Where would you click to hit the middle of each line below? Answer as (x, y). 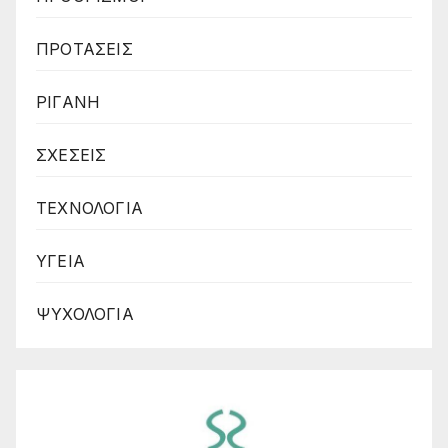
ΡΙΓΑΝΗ (68, 102)
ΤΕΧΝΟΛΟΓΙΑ (89, 208)
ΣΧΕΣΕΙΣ (71, 155)
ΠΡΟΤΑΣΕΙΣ (84, 49)
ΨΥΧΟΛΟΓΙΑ (85, 314)
